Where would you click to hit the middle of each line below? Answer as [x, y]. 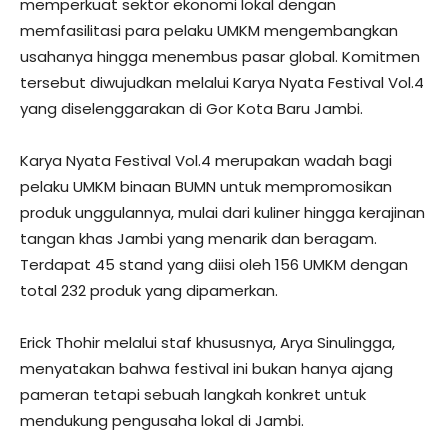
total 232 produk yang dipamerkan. [149, 290]
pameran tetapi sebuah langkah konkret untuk [193, 394]
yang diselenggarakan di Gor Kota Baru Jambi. [191, 108]
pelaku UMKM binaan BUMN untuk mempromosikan [206, 186]
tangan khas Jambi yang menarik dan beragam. [198, 238]
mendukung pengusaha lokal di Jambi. [162, 420]
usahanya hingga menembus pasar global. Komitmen [220, 56]
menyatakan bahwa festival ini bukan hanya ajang [206, 368]
